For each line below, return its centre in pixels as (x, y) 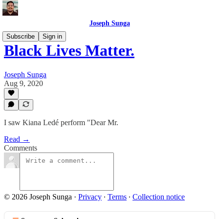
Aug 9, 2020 (23, 83)
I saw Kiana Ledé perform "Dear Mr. (61, 122)
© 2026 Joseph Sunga (38, 197)
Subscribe (21, 36)
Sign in (52, 36)
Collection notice (159, 197)
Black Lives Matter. (69, 51)
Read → (17, 139)
